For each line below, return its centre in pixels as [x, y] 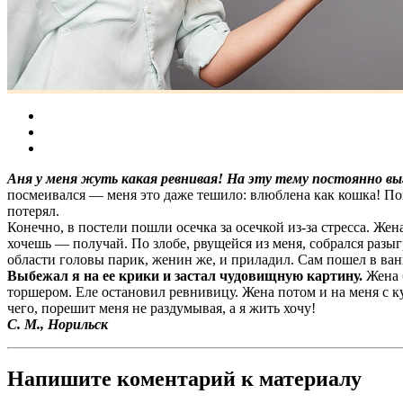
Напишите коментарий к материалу [184, 379]
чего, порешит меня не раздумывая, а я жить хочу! [161, 309]
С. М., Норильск [58, 325]
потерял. [33, 211]
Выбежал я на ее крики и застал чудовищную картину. [185, 276]
